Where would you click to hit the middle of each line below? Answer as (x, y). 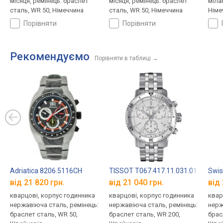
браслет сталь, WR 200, (144, 214)
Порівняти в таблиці (123, 58)
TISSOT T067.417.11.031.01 (153, 171)
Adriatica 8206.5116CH (46, 171)
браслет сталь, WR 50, (44, 214)
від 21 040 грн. (136, 182)
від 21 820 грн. (37, 182)
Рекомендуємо (50, 57)
